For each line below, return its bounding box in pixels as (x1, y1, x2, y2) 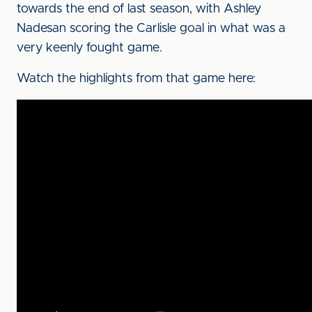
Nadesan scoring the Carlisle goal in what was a (17, 22, 286, 35)
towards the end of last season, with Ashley (17, 3, 261, 15)
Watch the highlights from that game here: (17, 72, 256, 85)
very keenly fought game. (17, 42, 162, 54)
